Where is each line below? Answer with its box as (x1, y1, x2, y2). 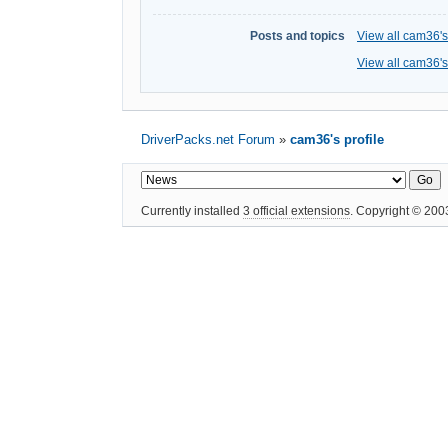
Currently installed (141, 203, 243, 218)
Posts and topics (250, 29, 345, 44)
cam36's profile (290, 131, 385, 147)
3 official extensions (243, 203, 350, 218)
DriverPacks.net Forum (141, 131, 276, 147)
